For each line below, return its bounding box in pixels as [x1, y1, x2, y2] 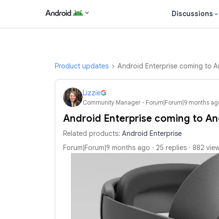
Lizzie [83, 88, 101, 97]
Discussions [172, 9, 213, 18]
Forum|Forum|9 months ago [63, 143, 150, 152]
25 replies [156, 143, 187, 152]
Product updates [55, 62, 109, 70]
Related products [63, 129, 118, 138]
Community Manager [83, 98, 140, 106]
